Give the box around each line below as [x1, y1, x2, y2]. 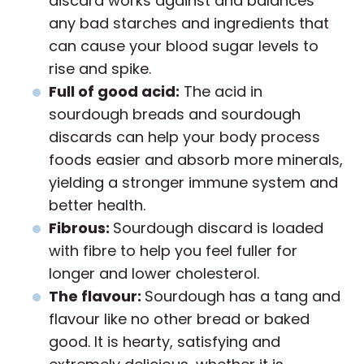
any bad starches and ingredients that [49, 13, 329, 34]
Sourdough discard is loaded [113, 218, 323, 239]
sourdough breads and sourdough [49, 104, 301, 125]
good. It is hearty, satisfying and [49, 331, 280, 353]
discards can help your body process [49, 127, 320, 148]
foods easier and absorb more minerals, [49, 149, 343, 171]
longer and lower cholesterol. [49, 263, 259, 284]
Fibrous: [49, 218, 113, 239]
